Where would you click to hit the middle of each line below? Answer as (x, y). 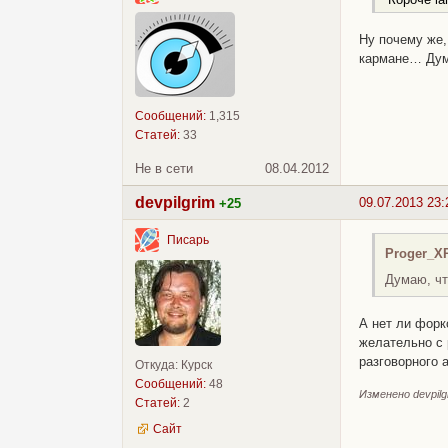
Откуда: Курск (173, 364)
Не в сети (164, 168)
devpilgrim (175, 202)
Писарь (188, 240)
